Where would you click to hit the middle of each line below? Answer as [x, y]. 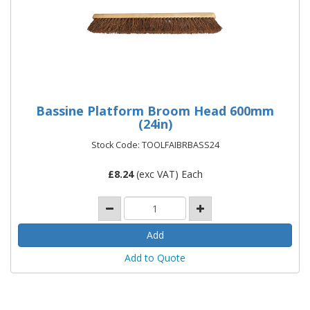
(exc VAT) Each [168, 174]
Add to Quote [155, 257]
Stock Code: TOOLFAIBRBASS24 [155, 145]
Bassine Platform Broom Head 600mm [155, 110]
